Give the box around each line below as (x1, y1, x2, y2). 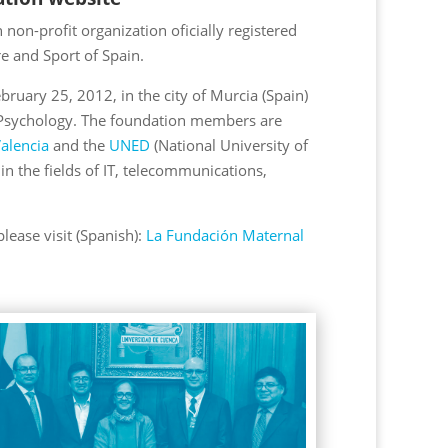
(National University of (149, 135, 308, 155)
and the (48, 135, 109, 155)
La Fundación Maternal (145, 225, 304, 245)
